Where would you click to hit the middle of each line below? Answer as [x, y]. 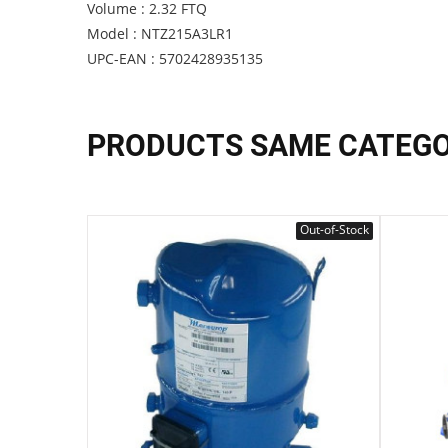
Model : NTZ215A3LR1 [160, 33]
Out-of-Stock [334, 229]
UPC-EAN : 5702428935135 [175, 58]
